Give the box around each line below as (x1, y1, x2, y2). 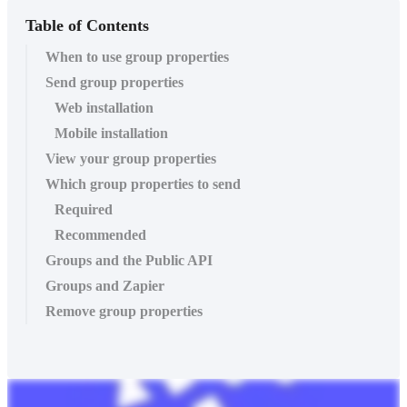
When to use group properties (45, 48, 229, 65)
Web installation (55, 99, 154, 115)
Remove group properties (45, 303, 203, 319)
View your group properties (45, 150, 216, 166)
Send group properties (45, 74, 184, 90)
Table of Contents (25, 15, 149, 35)
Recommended (55, 226, 146, 243)
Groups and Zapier (45, 277, 164, 293)
